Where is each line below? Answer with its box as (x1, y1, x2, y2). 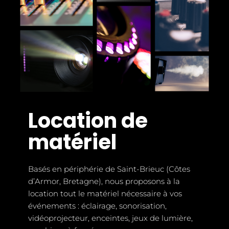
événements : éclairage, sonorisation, (28, 200, 167, 211)
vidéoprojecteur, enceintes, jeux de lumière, (28, 213, 193, 223)
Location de (28, 106, 148, 135)
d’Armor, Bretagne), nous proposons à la (28, 176, 180, 186)
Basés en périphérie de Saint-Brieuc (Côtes (28, 164, 190, 174)
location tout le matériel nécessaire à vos (28, 188, 182, 198)
